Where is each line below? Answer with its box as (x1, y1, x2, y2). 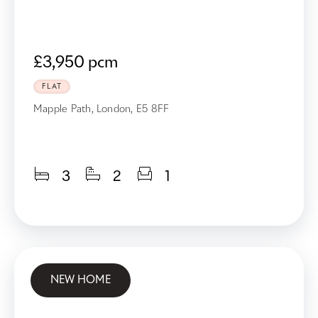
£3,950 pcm (33, 55, 118, 72)
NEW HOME (50, 275, 111, 286)
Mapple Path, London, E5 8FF (33, 104, 170, 115)
